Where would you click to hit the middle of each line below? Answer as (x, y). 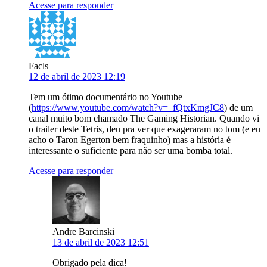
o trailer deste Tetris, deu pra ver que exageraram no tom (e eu (145, 129)
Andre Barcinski (83, 232)
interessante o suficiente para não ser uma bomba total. (131, 151)
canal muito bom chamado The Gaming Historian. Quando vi (144, 119)
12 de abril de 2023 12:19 (77, 77)
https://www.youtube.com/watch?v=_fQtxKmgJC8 (128, 108)
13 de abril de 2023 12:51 (101, 243)
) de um (238, 108)
